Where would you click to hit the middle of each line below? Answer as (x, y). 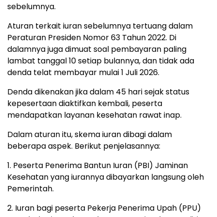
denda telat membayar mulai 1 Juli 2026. (83, 72)
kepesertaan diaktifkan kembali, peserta (85, 103)
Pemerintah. (31, 188)
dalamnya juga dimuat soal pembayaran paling (97, 49)
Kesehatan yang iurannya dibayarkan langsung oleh (106, 177)
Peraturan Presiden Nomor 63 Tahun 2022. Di (92, 37)
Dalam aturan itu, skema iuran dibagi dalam (90, 134)
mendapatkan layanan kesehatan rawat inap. (94, 115)
